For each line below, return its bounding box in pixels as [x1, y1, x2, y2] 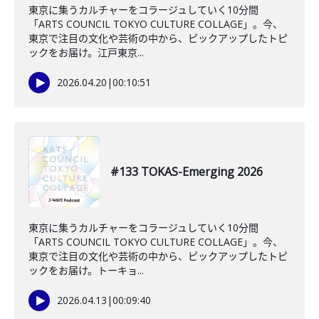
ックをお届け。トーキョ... [28, 263, 144, 277]
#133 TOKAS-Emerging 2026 [110, 164, 263, 179]
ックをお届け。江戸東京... [28, 46, 144, 59]
